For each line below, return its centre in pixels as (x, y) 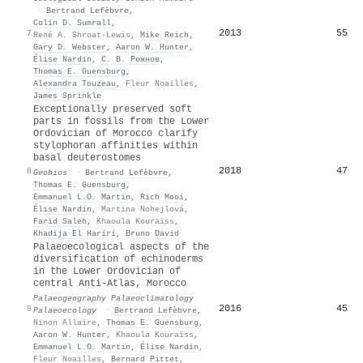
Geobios (50, 172)
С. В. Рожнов (130, 59)
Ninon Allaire (65, 322)
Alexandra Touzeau (75, 83)
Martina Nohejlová (143, 209)
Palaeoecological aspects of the (121, 247)
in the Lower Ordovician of (107, 271)
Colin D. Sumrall (72, 22)
